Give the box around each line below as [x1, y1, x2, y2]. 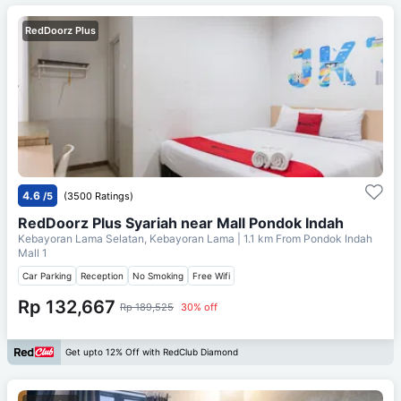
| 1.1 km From [237, 231, 301, 245]
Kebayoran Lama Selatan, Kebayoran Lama [18, 231, 237, 245]
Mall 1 [18, 245, 47, 260]
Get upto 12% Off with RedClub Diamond [65, 346, 238, 358]
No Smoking [132, 269, 183, 281]
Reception [81, 269, 124, 281]
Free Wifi [192, 269, 230, 281]
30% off [181, 300, 218, 313]
